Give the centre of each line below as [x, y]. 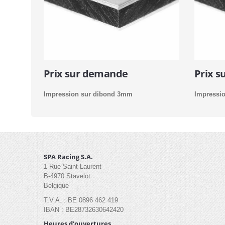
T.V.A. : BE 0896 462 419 [81, 200]
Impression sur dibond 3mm [88, 94]
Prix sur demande [86, 74]
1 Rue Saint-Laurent [73, 166]
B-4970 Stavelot [67, 176]
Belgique [56, 186]
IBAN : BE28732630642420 [84, 209]
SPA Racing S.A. [68, 157]
